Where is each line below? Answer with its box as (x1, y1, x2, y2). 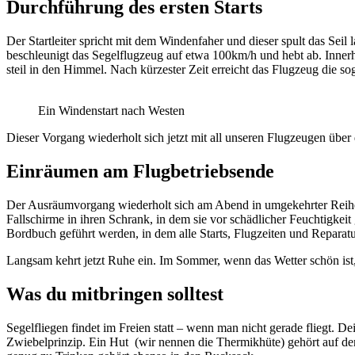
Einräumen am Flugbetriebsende (6, 160, 274, 181)
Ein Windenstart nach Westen (38, 104, 185, 118)
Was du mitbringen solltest (6, 283, 223, 304)
